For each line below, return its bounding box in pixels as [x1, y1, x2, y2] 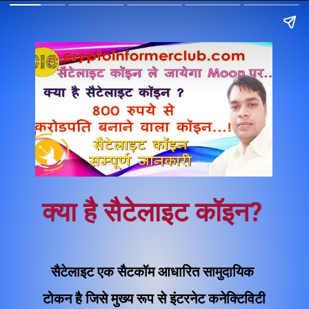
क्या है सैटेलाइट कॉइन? [41, 197, 262, 229]
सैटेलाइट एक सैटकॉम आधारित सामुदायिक [51, 264, 255, 281]
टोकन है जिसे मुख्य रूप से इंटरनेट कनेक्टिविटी [42, 291, 266, 308]
